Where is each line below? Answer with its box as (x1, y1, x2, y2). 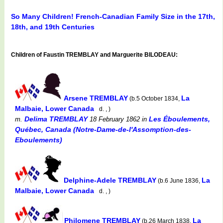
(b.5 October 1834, (128, 95, 181, 102)
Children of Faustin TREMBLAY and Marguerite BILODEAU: (11, 51, 178, 58)
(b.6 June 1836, (156, 177, 202, 184)
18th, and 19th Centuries (11, 22, 95, 31)
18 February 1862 (88, 115, 140, 123)
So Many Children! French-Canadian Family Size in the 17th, (11, 12, 215, 20)
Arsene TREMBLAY (64, 94, 128, 102)
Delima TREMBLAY (24, 114, 88, 123)
